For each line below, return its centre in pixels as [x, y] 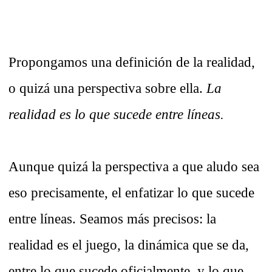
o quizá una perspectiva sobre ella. [107, 88]
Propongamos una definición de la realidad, [132, 62]
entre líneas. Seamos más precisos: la [112, 219]
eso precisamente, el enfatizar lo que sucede [131, 193]
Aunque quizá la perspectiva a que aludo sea [134, 167]
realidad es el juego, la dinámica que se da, [129, 245]
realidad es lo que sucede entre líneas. [116, 114]
